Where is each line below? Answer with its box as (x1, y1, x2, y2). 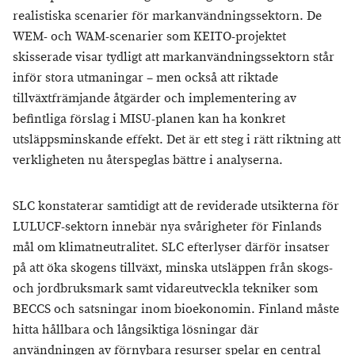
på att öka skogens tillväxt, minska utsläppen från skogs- (13, 260, 333, 277)
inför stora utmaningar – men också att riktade (13, 70, 278, 86)
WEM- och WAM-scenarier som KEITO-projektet (13, 29, 286, 45)
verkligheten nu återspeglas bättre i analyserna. (13, 152, 283, 169)
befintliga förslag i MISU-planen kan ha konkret (13, 111, 285, 128)
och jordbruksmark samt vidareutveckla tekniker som (13, 281, 318, 297)
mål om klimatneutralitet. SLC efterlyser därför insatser (13, 239, 330, 256)
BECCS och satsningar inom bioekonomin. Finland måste (13, 301, 339, 318)
